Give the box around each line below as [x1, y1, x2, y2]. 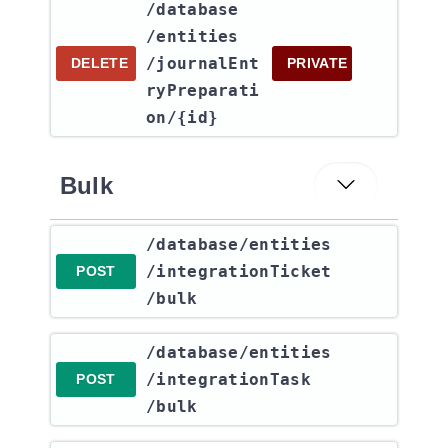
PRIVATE [287, 55, 348, 71]
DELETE [71, 55, 128, 71]
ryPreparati [146, 81, 260, 100]
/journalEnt [146, 54, 260, 73]
